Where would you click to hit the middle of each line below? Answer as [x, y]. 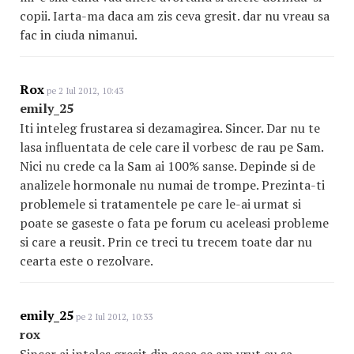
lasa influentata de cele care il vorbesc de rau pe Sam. [171, 147]
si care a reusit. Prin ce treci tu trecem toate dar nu [166, 242]
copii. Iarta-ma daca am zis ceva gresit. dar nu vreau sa [175, 16]
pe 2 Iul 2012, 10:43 [84, 91]
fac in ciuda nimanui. [79, 35]
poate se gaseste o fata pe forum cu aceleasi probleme [174, 223]
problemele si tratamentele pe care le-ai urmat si [160, 204]
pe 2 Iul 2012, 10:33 [113, 317]
